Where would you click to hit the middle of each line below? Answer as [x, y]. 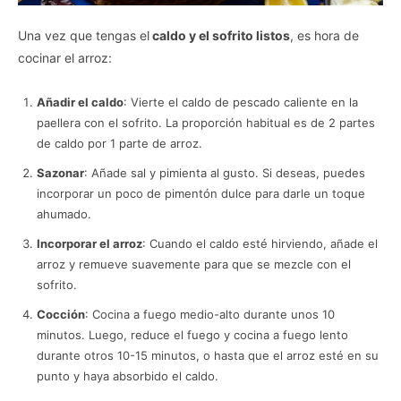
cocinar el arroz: [65, 58]
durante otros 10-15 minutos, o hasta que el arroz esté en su [208, 356]
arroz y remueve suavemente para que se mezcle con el [194, 264]
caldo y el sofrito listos [220, 36]
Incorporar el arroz [90, 244]
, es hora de [324, 36]
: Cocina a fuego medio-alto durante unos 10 [210, 315]
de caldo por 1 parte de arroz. [119, 144]
